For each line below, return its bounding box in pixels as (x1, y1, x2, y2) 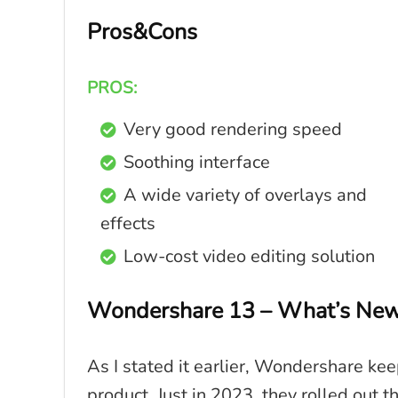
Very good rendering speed (123, 117, 342, 141)
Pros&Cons (87, 17, 197, 47)
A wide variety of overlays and (123, 183, 367, 207)
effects (100, 211, 155, 235)
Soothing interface (123, 150, 270, 174)
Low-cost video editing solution (123, 244, 375, 268)
